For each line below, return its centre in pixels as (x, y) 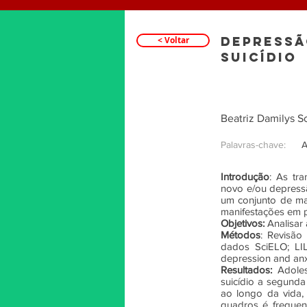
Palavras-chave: (253, 145)
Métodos (241, 235)
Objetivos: (243, 223)
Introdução (245, 176)
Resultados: (246, 270)
